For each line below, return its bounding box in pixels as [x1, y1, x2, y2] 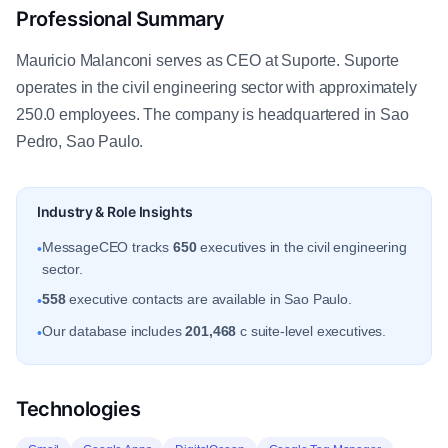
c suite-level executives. [236, 323, 387, 339]
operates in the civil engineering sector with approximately [16, 79, 417, 96]
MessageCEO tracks [41, 239, 173, 255]
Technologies [16, 397, 141, 421]
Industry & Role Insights [37, 203, 193, 220]
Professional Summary [16, 7, 225, 31]
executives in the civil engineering [196, 239, 407, 255]
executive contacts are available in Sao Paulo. [65, 291, 352, 307]
